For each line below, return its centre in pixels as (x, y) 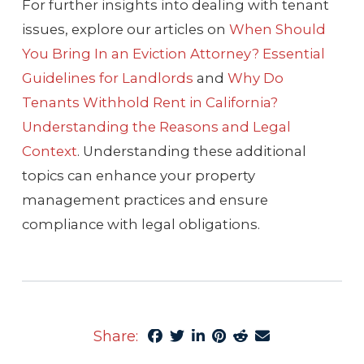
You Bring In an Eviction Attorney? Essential (173, 53)
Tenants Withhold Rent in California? (149, 102)
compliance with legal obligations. (141, 224)
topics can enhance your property (138, 175)
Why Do (255, 78)
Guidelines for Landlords (107, 78)
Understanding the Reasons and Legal (156, 126)
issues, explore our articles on (125, 29)
